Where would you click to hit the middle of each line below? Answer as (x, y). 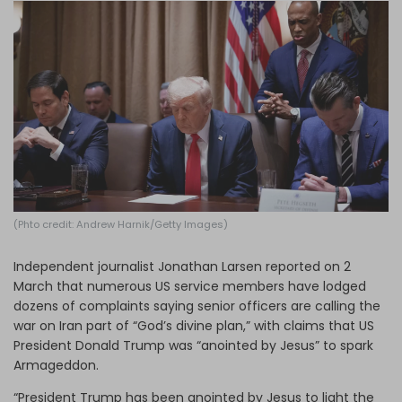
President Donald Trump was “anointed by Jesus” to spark (193, 345)
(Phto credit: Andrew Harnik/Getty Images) (121, 224)
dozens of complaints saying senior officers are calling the (197, 306)
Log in (191, 22)
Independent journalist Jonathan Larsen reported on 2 (182, 266)
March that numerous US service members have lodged (190, 286)
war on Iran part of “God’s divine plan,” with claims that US (194, 325)
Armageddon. (56, 365)
